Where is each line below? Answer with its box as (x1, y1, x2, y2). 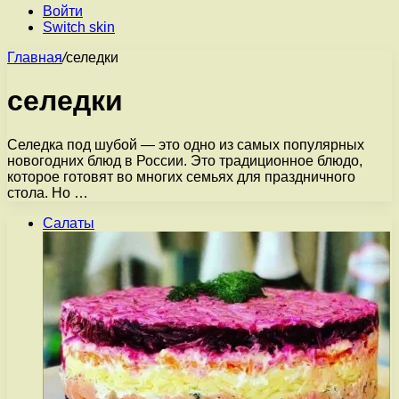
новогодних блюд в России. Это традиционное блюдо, (7, 152, 362, 168)
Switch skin (43, 20, 115, 35)
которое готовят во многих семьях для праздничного (7, 168, 355, 184)
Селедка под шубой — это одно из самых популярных (7, 136, 364, 152)
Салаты (43, 215, 94, 231)
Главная (7, 50, 62, 65)
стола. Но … (7, 184, 88, 200)
